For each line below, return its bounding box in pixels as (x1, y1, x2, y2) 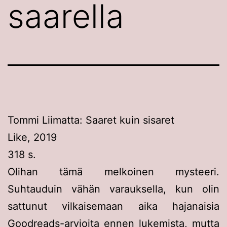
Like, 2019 (8, 131, 57, 143)
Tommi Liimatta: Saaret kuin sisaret (8, 113, 174, 126)
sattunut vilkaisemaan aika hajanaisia (8, 200, 219, 212)
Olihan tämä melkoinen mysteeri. (8, 165, 219, 178)
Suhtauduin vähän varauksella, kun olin (8, 182, 219, 195)
